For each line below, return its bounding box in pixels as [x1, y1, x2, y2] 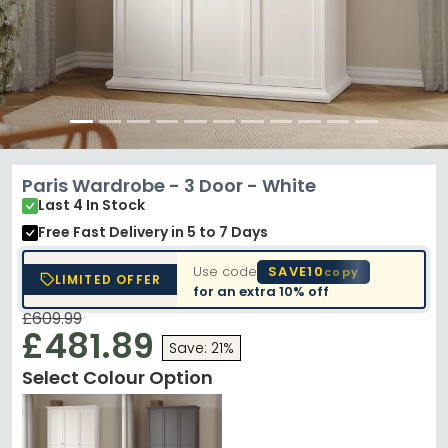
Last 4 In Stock [38, 195, 145, 215]
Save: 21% [169, 338, 234, 358]
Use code [193, 261, 258, 281]
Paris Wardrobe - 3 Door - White [22, 173, 316, 198]
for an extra [193, 281, 280, 301]
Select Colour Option [22, 365, 213, 390]
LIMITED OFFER [54, 271, 162, 288]
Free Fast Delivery [38, 222, 171, 242]
